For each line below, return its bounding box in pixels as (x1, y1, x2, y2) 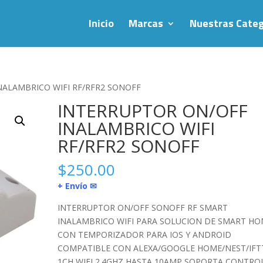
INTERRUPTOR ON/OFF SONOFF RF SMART (58, 202, 228, 213)
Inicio (89, 15, 114, 31)
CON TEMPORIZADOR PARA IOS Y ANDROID (58, 229, 232, 240)
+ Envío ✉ (58, 180, 97, 191)
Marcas (129, 15, 163, 31)
